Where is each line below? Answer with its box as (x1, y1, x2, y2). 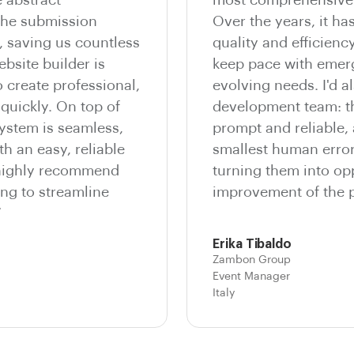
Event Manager (213, 270, 290, 282)
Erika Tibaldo (213, 237, 292, 250)
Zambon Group (213, 254, 291, 265)
